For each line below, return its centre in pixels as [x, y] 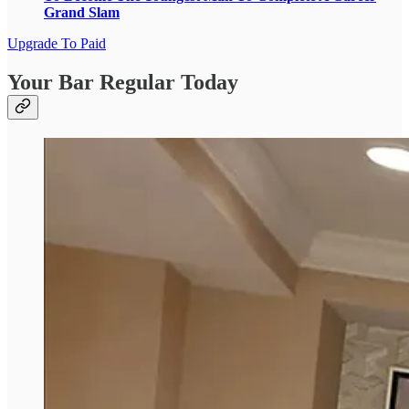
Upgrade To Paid [57, 43]
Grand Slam [82, 12]
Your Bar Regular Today [123, 82]
